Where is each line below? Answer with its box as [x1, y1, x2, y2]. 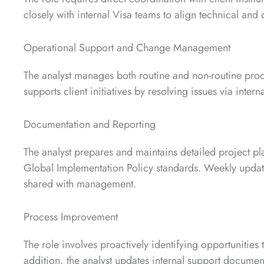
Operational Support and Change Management [24, 40, 230, 56]
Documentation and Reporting [24, 117, 156, 133]
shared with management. [24, 176, 136, 192]
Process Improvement [24, 209, 118, 225]
